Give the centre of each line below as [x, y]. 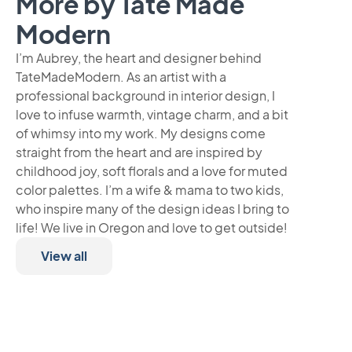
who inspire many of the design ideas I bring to [152, 209]
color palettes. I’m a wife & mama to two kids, [150, 190]
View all [64, 256]
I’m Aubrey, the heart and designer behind [139, 58]
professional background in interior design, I [145, 95]
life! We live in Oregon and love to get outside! [152, 227]
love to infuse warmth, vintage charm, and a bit [152, 114]
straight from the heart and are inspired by [139, 152]
